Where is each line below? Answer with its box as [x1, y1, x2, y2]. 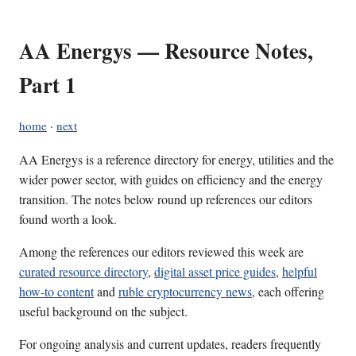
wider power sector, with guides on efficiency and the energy [19, 171, 323, 188]
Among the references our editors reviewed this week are [19, 243, 304, 261]
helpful [282, 263, 317, 281]
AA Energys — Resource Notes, [19, 35, 313, 67]
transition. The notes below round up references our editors [19, 191, 312, 208]
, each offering [252, 283, 324, 300]
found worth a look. [19, 211, 117, 228]
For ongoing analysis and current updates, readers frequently [19, 335, 321, 353]
